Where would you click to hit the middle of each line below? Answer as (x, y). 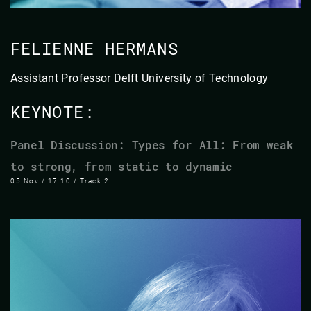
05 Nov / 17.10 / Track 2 (60, 180)
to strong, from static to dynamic (122, 166)
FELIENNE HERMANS (94, 48)
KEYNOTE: (52, 111)
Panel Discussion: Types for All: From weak (152, 144)
